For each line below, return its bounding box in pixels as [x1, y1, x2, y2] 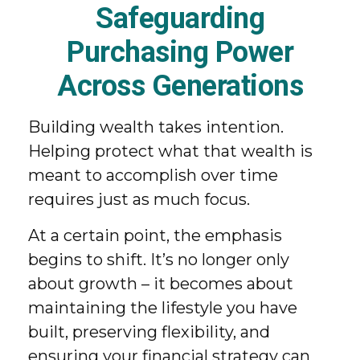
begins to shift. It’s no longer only [28, 250, 289, 269]
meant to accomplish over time [28, 166, 278, 185]
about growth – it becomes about [28, 274, 293, 293]
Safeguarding [96, 2, 264, 35]
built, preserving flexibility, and [28, 322, 270, 342]
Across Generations [57, 69, 303, 103]
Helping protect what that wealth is [28, 141, 313, 161]
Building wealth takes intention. [28, 117, 284, 137]
